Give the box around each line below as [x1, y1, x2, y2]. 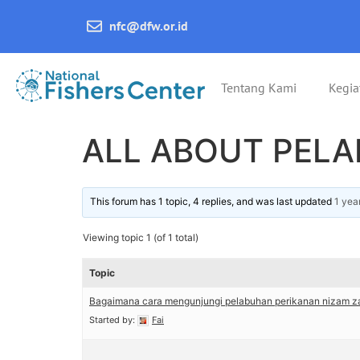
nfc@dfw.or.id [109, 18, 189, 34]
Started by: [89, 314, 137, 325]
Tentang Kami [221, 80, 297, 96]
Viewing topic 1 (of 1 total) [83, 231, 198, 243]
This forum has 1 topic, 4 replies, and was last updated [90, 195, 335, 208]
